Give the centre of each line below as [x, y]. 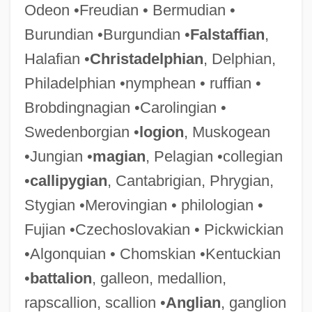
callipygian [68, 180]
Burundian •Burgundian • [107, 34]
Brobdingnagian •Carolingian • [125, 107]
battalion [61, 278]
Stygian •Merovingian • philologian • [143, 205]
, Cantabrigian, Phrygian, [190, 180]
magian [119, 156]
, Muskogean [227, 132]
